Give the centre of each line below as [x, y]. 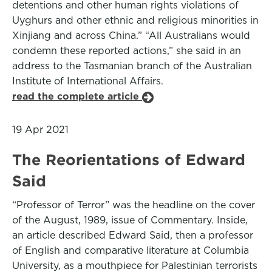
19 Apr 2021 [40, 130]
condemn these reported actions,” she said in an [127, 51]
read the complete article [77, 96]
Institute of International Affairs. [88, 81]
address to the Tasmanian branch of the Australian [132, 66]
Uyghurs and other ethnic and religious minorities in [135, 20]
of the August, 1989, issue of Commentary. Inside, [130, 220]
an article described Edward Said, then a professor [133, 235]
